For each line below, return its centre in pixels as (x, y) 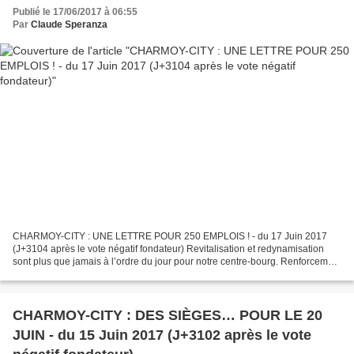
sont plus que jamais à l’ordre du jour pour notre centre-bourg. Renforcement (177, 261)
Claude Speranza (69, 25)
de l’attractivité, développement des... (92, 274)
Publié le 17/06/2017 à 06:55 (75, 12)
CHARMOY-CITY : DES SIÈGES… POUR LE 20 (168, 315)
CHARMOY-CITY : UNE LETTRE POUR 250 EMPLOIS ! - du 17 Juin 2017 (170, 236)
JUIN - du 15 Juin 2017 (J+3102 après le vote (162, 335)
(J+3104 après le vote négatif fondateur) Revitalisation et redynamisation (168, 249)
